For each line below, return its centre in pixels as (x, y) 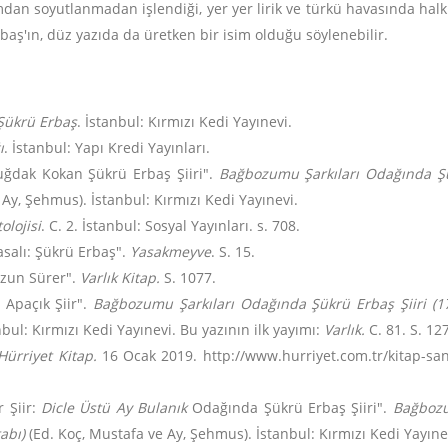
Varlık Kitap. (120, 277)
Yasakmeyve (170, 251)
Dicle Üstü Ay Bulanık (114, 407)
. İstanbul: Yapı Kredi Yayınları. (107, 147)
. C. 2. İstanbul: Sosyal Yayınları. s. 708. (170, 225)
